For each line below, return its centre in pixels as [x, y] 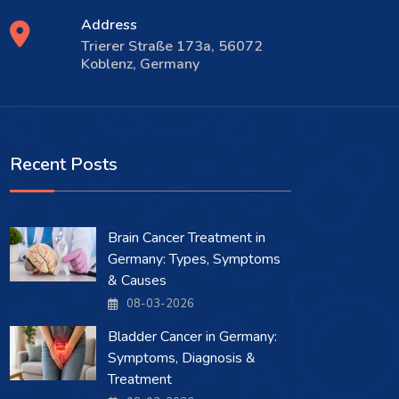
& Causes [137, 281]
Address [109, 25]
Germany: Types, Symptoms [194, 259]
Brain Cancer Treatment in [187, 238]
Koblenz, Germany [140, 64]
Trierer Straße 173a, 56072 [172, 46]
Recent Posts [64, 164]
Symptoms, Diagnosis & [182, 358]
